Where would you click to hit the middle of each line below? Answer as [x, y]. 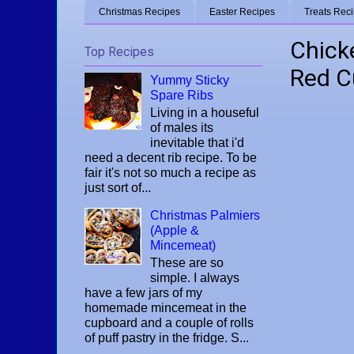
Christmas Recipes [139, 12]
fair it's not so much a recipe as [170, 172]
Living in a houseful [205, 112]
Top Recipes [119, 51]
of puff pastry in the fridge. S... [167, 338]
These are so [187, 263]
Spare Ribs [182, 95]
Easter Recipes [242, 12]
